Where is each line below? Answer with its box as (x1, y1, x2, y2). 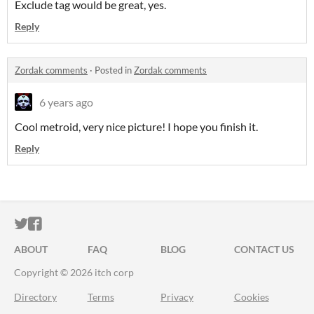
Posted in (95, 64, 134, 76)
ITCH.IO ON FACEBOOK (41, 216, 194, 233)
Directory (14, 291, 57, 303)
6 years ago (39, 95, 93, 109)
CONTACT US (233, 243, 294, 256)
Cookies (233, 291, 269, 303)
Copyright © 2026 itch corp (14, 266, 134, 279)
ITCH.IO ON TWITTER (27, 216, 166, 233)
